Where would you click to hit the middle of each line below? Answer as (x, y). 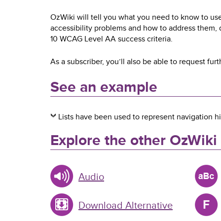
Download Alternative (126, 206)
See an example (104, 87)
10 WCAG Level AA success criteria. (111, 39)
